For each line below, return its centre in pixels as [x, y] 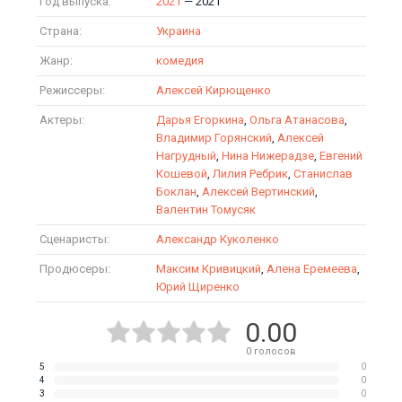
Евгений [341, 156]
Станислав [323, 174]
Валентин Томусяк [206, 210]
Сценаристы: [74, 239]
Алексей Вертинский [258, 192]
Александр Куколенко [218, 239]
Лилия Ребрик [250, 174]
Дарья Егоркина [200, 120]
